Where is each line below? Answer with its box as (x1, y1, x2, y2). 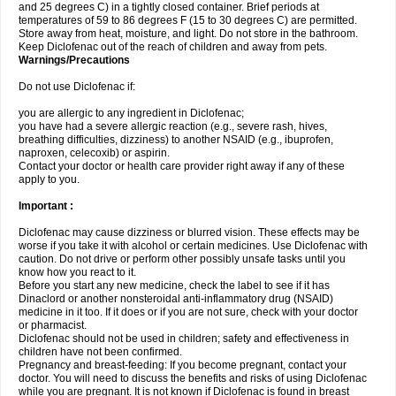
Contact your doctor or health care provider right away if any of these (19, 160, 345, 172)
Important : (19, 200, 73, 212)
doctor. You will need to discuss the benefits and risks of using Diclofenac (19, 372, 367, 385)
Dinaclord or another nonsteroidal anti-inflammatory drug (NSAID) (19, 293, 333, 305)
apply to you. (19, 173, 80, 186)
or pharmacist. (19, 319, 87, 331)
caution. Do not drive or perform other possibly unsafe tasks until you (19, 253, 346, 265)
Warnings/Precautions (19, 54, 130, 66)
